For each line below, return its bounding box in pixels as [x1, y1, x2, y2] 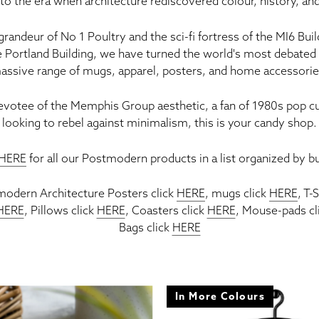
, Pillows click [23, 203, 97, 218]
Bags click [118, 220, 172, 235]
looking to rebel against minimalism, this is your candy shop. [2, 115, 317, 130]
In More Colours [175, 290, 265, 303]
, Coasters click [125, 203, 207, 218]
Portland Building [4, 46, 93, 61]
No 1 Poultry [61, 28, 126, 43]
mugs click [211, 186, 269, 201]
